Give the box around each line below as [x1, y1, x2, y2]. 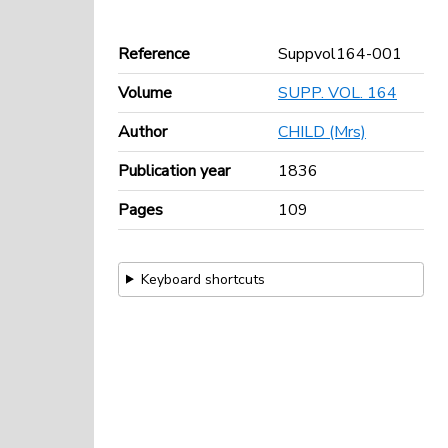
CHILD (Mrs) [278, 120, 366, 143]
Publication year [118, 159, 230, 182]
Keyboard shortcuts [140, 269, 265, 289]
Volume [118, 81, 172, 104]
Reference [118, 42, 190, 65]
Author [118, 120, 167, 143]
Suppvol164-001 [278, 42, 402, 65]
